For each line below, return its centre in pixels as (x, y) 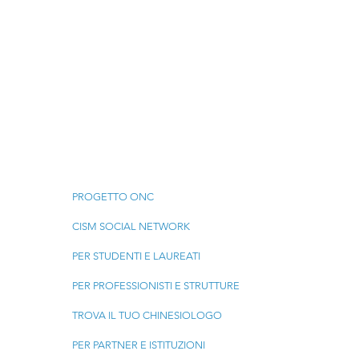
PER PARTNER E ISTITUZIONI (138, 345)
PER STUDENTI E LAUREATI (136, 256)
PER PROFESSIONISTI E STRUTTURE (155, 286)
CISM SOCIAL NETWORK (131, 226)
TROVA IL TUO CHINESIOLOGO (147, 315)
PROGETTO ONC (113, 197)
